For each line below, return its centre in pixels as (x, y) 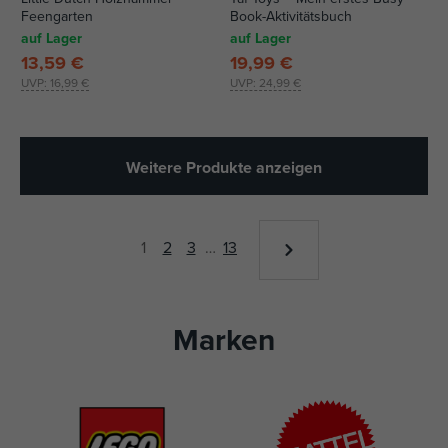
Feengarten (57, 16)
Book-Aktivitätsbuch (291, 16)
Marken (224, 339)
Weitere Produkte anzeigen (224, 167)
